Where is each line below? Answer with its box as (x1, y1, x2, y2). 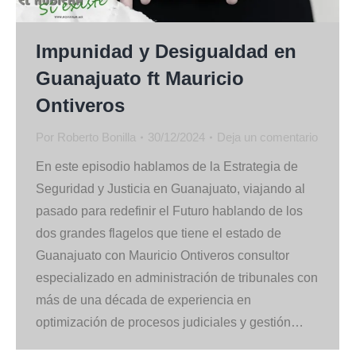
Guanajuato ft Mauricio (36, 67, 244, 89)
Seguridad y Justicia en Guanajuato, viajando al (36, 181, 305, 195)
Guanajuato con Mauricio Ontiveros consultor (36, 248, 289, 262)
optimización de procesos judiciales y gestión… (36, 315, 304, 329)
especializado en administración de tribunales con (36, 270, 318, 284)
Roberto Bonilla (57, 130, 136, 144)
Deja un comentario (217, 130, 318, 144)
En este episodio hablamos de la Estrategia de (36, 159, 298, 173)
